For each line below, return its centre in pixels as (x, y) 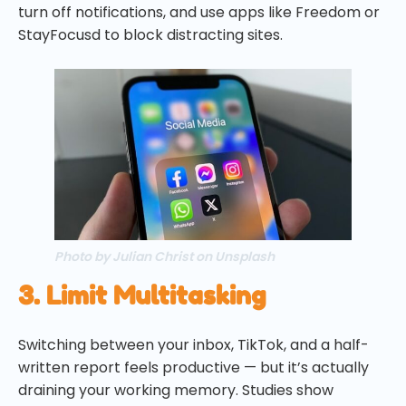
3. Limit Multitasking (142, 295)
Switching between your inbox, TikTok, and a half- (193, 344)
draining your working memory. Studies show (176, 390)
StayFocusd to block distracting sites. (150, 35)
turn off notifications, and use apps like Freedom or (199, 13)
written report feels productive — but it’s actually (193, 367)
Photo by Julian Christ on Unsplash (164, 256)
